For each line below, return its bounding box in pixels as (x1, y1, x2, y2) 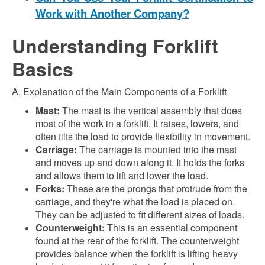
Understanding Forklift (12, 32, 218, 59)
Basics (12, 55, 73, 82)
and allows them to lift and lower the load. (35, 169, 208, 182)
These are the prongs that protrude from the (64, 182, 247, 195)
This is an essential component (105, 221, 237, 234)
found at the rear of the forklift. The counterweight (35, 234, 239, 247)
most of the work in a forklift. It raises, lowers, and (35, 117, 239, 130)
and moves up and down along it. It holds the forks (35, 156, 244, 169)
